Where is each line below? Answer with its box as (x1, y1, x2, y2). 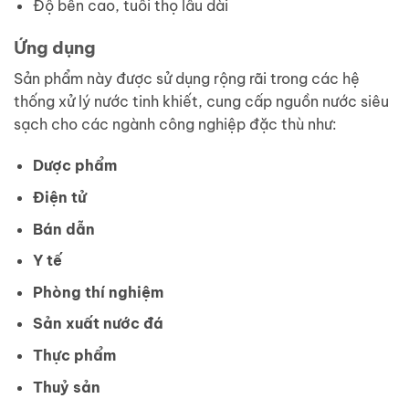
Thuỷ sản (32, 377, 100, 396)
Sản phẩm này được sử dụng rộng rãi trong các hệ (14, 68, 360, 88)
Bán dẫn (32, 219, 95, 238)
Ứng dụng (14, 36, 96, 58)
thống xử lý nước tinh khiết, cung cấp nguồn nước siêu (14, 91, 389, 110)
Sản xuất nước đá (32, 314, 163, 333)
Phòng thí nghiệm (32, 282, 163, 301)
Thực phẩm (32, 345, 116, 364)
